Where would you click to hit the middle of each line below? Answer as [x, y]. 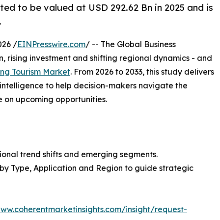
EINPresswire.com [51, 44]
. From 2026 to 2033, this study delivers [142, 72]
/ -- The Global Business [131, 44]
